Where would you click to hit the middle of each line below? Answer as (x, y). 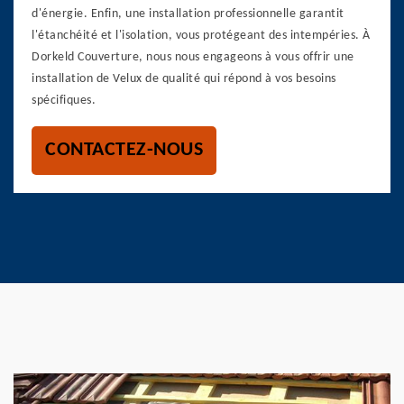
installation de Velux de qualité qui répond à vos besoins (184, 79)
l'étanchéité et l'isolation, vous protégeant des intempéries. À (201, 36)
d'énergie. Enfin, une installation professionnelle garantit (188, 14)
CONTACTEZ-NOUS (124, 150)
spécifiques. (64, 101)
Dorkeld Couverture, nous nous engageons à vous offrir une (193, 57)
